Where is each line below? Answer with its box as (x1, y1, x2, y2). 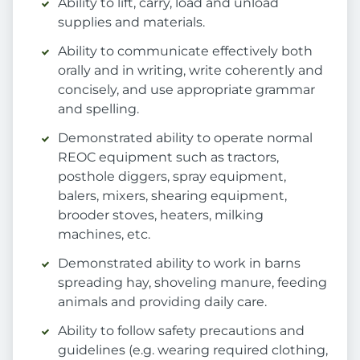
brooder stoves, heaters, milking (58, 207, 264, 223)
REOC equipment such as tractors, (58, 149, 279, 166)
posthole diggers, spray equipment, (58, 169, 286, 185)
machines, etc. (58, 227, 150, 243)
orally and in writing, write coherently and (58, 63, 323, 79)
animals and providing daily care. (58, 294, 267, 310)
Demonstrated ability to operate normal (58, 130, 313, 146)
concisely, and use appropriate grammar (58, 82, 315, 98)
